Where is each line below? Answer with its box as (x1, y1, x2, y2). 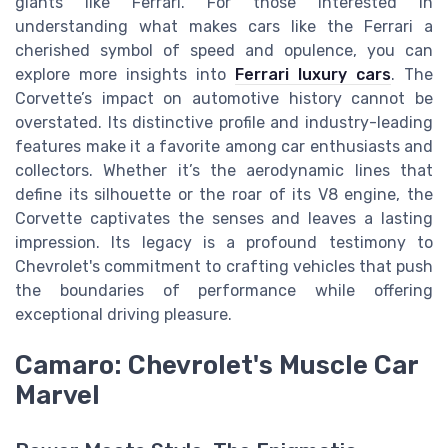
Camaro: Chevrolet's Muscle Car (15, 349, 418, 380)
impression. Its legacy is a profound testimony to (15, 233, 433, 253)
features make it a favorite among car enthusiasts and (15, 137, 433, 157)
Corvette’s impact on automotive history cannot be (15, 89, 433, 109)
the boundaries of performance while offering (15, 281, 433, 301)
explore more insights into (15, 65, 235, 85)
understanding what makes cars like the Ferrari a (15, 17, 433, 37)
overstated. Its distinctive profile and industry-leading (15, 113, 433, 133)
